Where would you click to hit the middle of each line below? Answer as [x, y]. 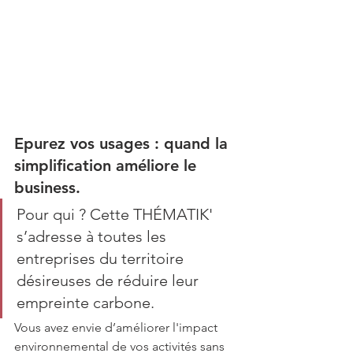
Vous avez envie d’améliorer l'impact [117, 327]
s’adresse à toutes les [93, 236]
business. [47, 188]
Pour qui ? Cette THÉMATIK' [117, 214]
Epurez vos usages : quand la [123, 143]
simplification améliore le [108, 165]
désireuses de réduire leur [110, 281]
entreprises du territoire [102, 258]
